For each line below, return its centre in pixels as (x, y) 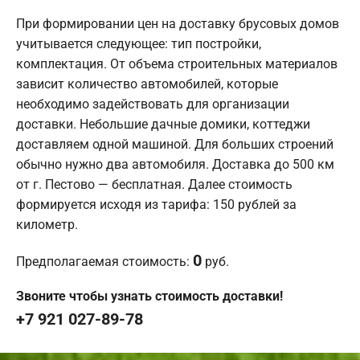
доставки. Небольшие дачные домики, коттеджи (163, 125)
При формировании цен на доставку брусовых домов (178, 24)
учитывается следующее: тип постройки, (139, 44)
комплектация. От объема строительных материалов (177, 64)
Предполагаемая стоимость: (104, 262)
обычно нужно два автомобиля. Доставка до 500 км (175, 165)
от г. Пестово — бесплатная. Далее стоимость (154, 185)
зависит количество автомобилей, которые (147, 84)
